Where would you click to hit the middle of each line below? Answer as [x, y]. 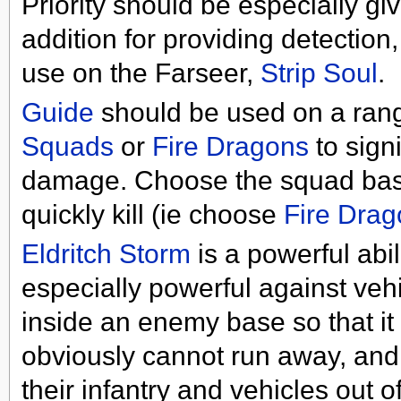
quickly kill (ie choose [152, 215]
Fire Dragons [230, 147]
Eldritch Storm [106, 254]
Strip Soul [319, 73]
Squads [67, 147]
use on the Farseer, [141, 73]
